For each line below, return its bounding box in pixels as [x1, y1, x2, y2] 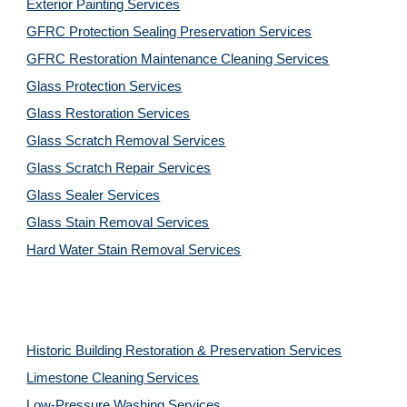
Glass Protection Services [26, 79, 183, 94]
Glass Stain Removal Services [26, 215, 210, 230]
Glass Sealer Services [26, 188, 161, 203]
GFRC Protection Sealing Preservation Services [26, 25, 313, 39]
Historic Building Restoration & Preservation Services [26, 343, 342, 358]
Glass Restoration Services [26, 106, 191, 121]
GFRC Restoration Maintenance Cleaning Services [26, 52, 330, 66]
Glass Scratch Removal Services [26, 134, 226, 148]
